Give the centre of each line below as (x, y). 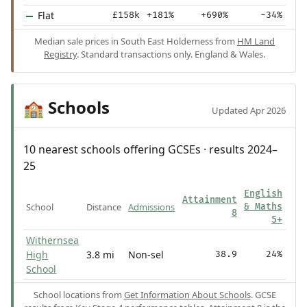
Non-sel (146, 255)
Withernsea (53, 241)
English (263, 194)
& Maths (263, 207)
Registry (60, 54)
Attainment (209, 200)
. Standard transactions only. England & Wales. (171, 54)
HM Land (256, 41)
